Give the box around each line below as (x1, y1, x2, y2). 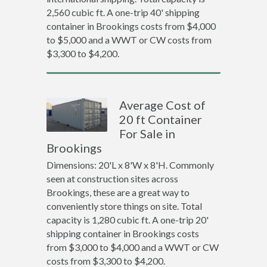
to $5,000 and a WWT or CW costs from (46, 34, 212, 45)
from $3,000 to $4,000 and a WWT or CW (46, 241, 219, 253)
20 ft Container (119, 112, 203, 126)
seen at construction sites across (46, 173, 178, 184)
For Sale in (119, 126, 176, 141)
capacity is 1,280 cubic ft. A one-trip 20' (46, 214, 209, 225)
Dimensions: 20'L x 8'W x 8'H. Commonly (46, 159, 214, 170)
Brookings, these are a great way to (46, 187, 190, 198)
